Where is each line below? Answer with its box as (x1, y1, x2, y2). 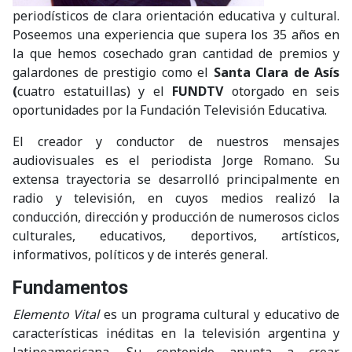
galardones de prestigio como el (13, 64, 214, 81)
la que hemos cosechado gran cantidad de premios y (13, 45, 339, 62)
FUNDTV (172, 82, 232, 100)
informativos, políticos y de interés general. (13, 246, 268, 263)
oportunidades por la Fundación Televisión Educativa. (13, 101, 327, 119)
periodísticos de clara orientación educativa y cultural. (13, 7, 339, 24)
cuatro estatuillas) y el (17, 82, 173, 100)
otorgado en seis (231, 82, 340, 100)
